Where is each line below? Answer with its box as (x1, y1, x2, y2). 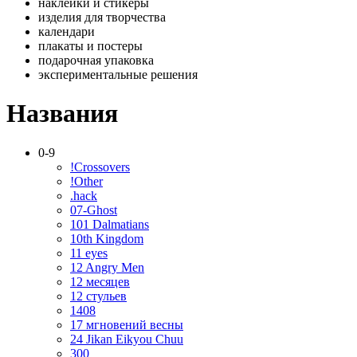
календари (38, 24, 95, 38)
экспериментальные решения (38, 67, 198, 81)
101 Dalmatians (70, 217, 149, 231)
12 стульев (70, 288, 127, 303)
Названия (6, 99, 118, 128)
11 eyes (70, 245, 108, 260)
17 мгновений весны (70, 317, 183, 331)
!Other (70, 174, 103, 188)
